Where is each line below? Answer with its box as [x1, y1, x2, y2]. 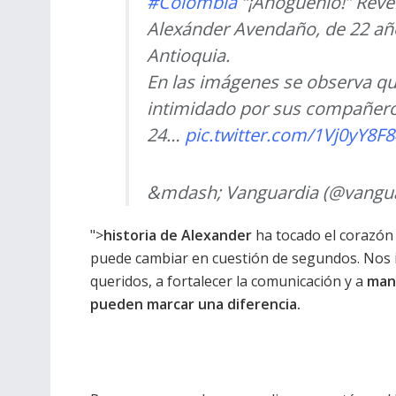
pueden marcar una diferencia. [90, 294, 301, 315]
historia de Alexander [103, 225, 252, 246]
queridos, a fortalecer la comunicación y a [90, 271, 367, 292]
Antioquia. [147, 43, 230, 68]
